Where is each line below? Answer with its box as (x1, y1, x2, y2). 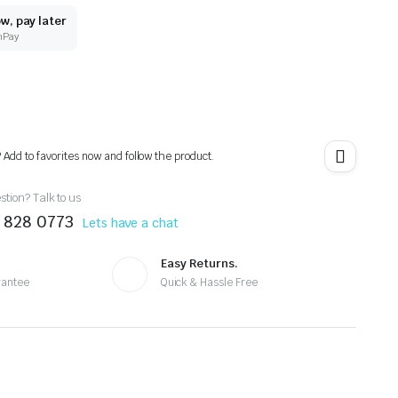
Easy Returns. (160, 256, 238, 271)
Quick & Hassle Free (160, 275, 259, 290)
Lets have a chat (82, 215, 179, 231)
